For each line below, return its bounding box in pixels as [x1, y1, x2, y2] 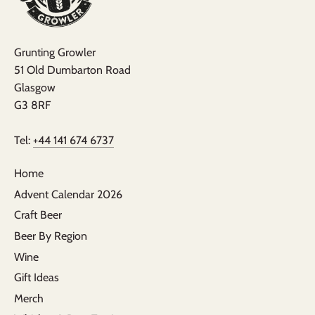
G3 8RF [14, 98, 51, 112]
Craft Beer [14, 208, 62, 222]
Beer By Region [14, 229, 87, 243]
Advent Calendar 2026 [14, 187, 122, 201]
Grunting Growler [14, 46, 96, 60]
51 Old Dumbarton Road [14, 63, 131, 77]
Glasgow [14, 81, 56, 95]
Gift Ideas [14, 271, 59, 285]
